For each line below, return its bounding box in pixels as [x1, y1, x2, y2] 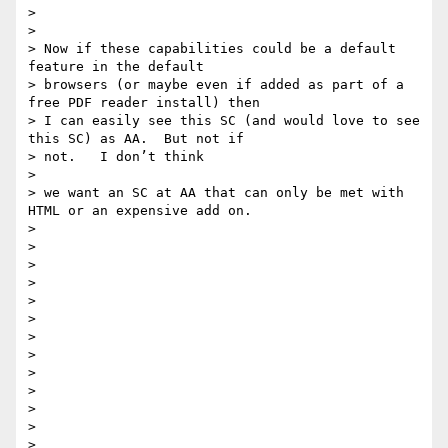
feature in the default [28, 59, 204, 75]
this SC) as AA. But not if [28, 131, 244, 147]
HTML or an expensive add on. [28, 203, 252, 219]
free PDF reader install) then [28, 95, 260, 111]
